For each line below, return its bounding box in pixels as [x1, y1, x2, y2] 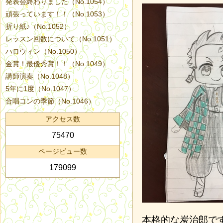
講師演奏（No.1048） [5, 72, 74, 80]
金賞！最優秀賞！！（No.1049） [5, 60, 109, 68]
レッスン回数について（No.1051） [5, 35, 116, 43]
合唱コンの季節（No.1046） [5, 97, 95, 105]
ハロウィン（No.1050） [5, 47, 81, 55]
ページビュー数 [38, 147, 87, 155]
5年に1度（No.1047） [5, 85, 75, 93]
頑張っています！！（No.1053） [5, 10, 109, 18]
